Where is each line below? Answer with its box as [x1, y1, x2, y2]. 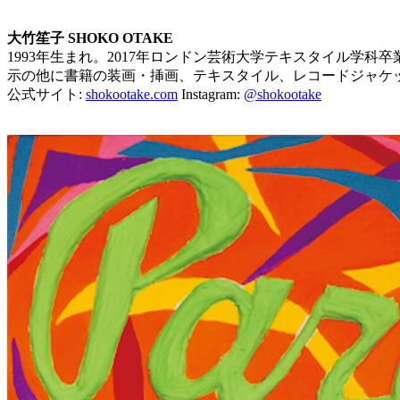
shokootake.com [86, 87, 178, 103]
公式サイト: [7, 87, 86, 103]
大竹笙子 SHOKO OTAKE [7, 30, 173, 46]
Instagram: [178, 87, 244, 103]
